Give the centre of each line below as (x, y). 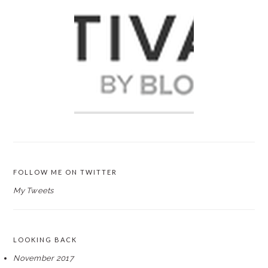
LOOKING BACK (45, 240)
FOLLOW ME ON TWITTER (66, 172)
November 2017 (43, 258)
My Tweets (33, 191)
